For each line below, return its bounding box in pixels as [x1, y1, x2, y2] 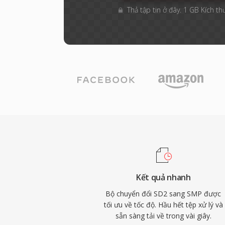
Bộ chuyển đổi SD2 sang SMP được [105, 189, 221, 198]
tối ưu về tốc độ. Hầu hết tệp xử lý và [103, 200, 223, 209]
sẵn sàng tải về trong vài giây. [115, 211, 211, 220]
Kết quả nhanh [136, 172, 191, 183]
